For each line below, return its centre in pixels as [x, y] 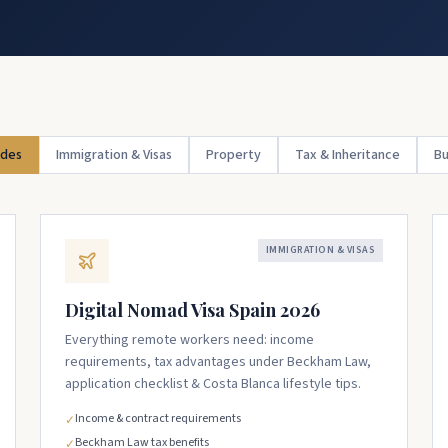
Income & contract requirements [158, 418]
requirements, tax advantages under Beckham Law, [218, 362]
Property [233, 155]
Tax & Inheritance [347, 155]
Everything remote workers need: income [189, 340]
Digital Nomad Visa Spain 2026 [192, 310]
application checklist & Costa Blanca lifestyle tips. [213, 384]
